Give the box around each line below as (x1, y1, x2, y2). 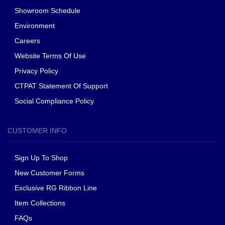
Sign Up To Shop (15, 154, 68, 162)
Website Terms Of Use (15, 52, 86, 60)
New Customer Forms (15, 169, 84, 177)
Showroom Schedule (15, 7, 82, 15)
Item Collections (15, 199, 65, 207)
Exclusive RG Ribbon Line (15, 184, 97, 192)
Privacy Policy (15, 67, 58, 75)
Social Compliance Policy (15, 97, 94, 105)
